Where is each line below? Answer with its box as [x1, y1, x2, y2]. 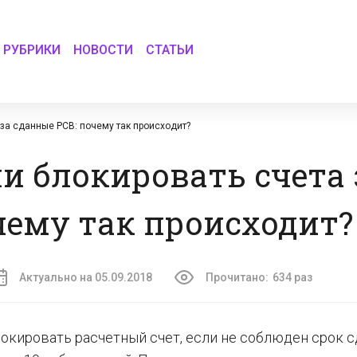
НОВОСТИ [73, 41, 134, 57]
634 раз [273, 271, 312, 284]
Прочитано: [206, 271, 269, 284]
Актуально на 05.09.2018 [19, 271, 152, 284]
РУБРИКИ [3, 41, 61, 57]
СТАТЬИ [146, 41, 194, 57]
